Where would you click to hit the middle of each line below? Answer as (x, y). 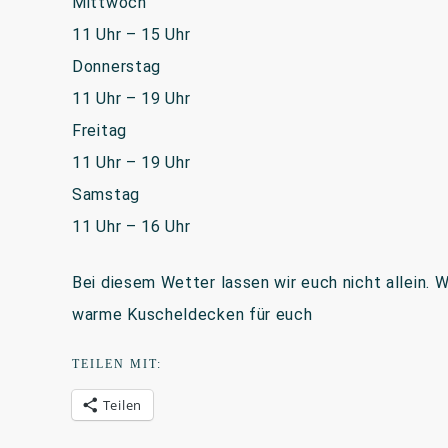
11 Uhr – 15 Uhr (131, 34)
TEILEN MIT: (117, 364)
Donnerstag (116, 66)
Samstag (106, 194)
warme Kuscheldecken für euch (192, 314)
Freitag (99, 130)
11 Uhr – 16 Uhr (131, 226)
